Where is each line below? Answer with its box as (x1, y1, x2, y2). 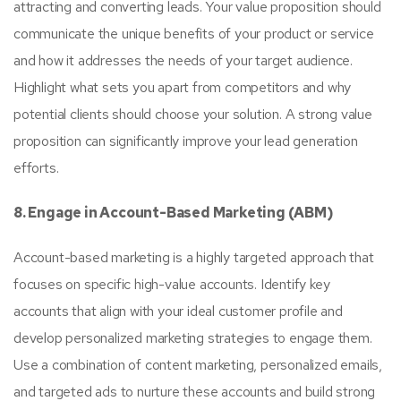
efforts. (13, 158, 59, 177)
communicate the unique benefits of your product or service (13, 24, 374, 43)
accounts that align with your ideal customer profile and (13, 302, 343, 320)
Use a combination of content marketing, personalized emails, (13, 355, 382, 374)
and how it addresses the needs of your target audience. (13, 51, 353, 70)
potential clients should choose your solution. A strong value (13, 105, 372, 124)
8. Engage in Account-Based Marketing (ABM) (13, 203, 334, 222)
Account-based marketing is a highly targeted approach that (13, 248, 374, 267)
